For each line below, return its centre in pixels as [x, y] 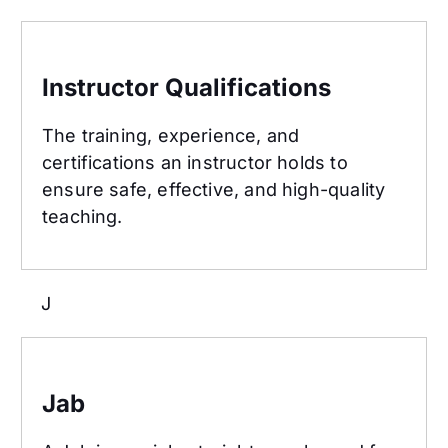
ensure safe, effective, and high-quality [214, 190]
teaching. [82, 217]
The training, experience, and [171, 136]
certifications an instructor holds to [195, 163]
